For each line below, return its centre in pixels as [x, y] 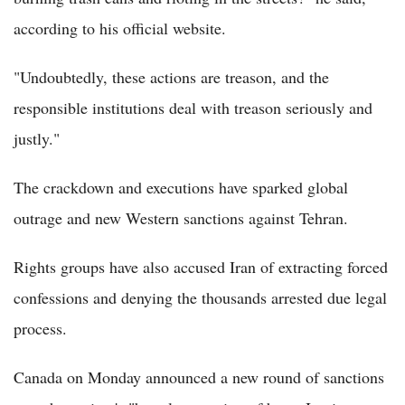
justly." [37, 138]
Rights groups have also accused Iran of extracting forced [201, 266]
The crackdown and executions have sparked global [181, 187]
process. [40, 328]
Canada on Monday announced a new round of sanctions [199, 377]
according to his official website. [120, 28]
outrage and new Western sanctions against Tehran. [181, 217]
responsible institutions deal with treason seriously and [193, 107]
